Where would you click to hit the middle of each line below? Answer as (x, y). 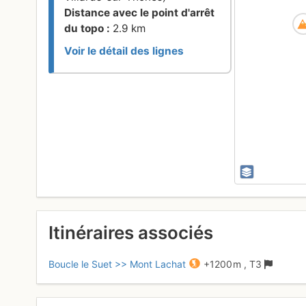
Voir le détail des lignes (124, 51)
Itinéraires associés (131, 233)
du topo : (89, 29)
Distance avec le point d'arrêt (140, 13)
